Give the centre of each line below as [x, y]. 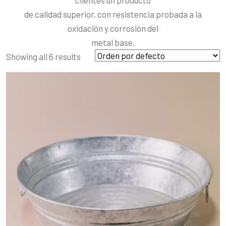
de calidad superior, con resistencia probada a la [113, 14]
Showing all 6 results [43, 56]
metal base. [113, 42]
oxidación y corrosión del [113, 28]
